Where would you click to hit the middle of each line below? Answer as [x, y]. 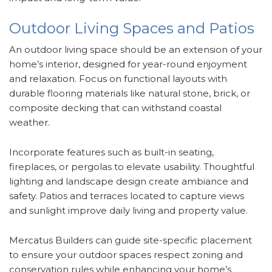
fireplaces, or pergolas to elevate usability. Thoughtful [132, 167]
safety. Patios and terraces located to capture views [127, 196]
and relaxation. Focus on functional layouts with [118, 79]
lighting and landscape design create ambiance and [129, 182]
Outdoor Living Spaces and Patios [132, 29]
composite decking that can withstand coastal [115, 108]
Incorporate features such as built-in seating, [111, 152]
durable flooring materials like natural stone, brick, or [130, 93]
